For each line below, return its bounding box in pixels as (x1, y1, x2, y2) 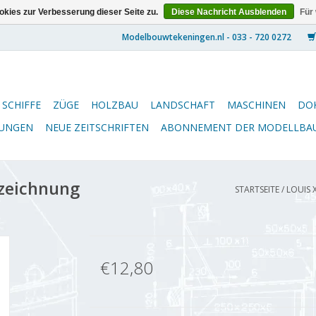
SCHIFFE (2, 98, 41, 111)
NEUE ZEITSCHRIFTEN (45, 121, 149, 134)
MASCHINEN (227, 98, 286, 111)
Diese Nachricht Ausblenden (171, 7, 286, 17)
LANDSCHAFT (150, 98, 215, 111)
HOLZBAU (91, 98, 138, 111)
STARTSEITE (235, 183, 279, 195)
